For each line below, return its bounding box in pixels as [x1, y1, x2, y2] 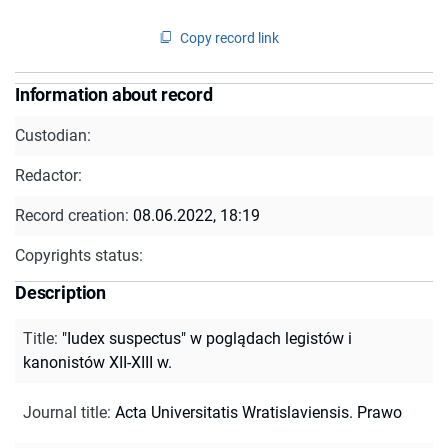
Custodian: [15, 125, 91, 145]
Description [15, 281, 107, 303]
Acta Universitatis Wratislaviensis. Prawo [115, 402, 402, 422]
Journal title [23, 402, 107, 422]
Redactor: [15, 165, 82, 185]
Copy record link [180, 29, 279, 46]
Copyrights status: [15, 245, 143, 265]
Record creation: [15, 205, 133, 225]
